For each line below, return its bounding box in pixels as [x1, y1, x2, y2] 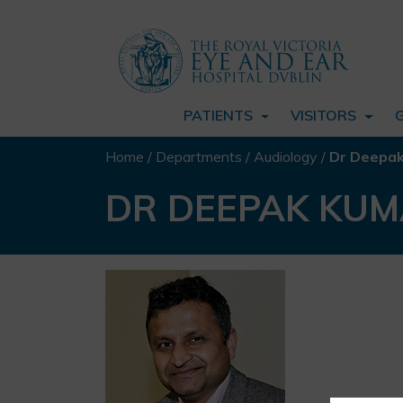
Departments [156, 148, 242, 166]
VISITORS [291, 106, 361, 124]
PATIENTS [184, 106, 257, 124]
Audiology [254, 148, 318, 166]
